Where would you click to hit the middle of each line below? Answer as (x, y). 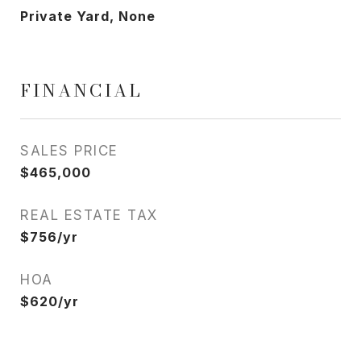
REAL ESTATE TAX (89, 215)
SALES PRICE (69, 151)
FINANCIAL (81, 90)
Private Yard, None (88, 16)
